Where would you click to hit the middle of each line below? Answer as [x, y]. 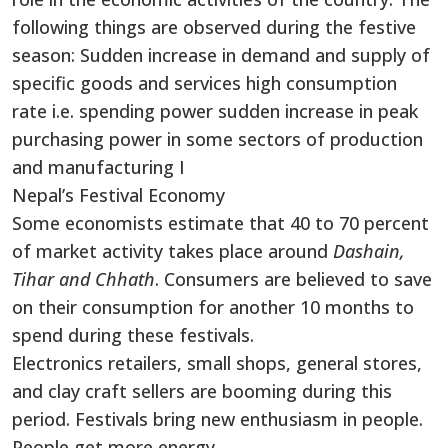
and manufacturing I [98, 166]
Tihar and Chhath [83, 278]
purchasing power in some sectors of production [217, 138]
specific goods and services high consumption [204, 82]
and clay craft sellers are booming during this [202, 390]
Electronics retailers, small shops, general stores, [217, 362]
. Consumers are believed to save [293, 278]
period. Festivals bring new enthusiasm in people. [217, 418]
